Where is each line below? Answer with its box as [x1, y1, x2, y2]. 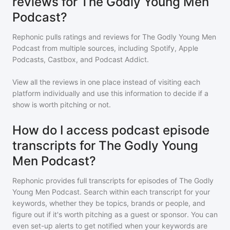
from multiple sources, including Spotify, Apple [40, 44, 198, 52]
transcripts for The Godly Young [12, 138, 198, 153]
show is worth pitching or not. [12, 100, 111, 109]
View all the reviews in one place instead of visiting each [12, 78, 200, 86]
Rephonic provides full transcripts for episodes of [12, 176, 179, 185]
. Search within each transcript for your [80, 187, 210, 196]
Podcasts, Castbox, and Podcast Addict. [12, 55, 149, 64]
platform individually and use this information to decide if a [12, 89, 208, 98]
